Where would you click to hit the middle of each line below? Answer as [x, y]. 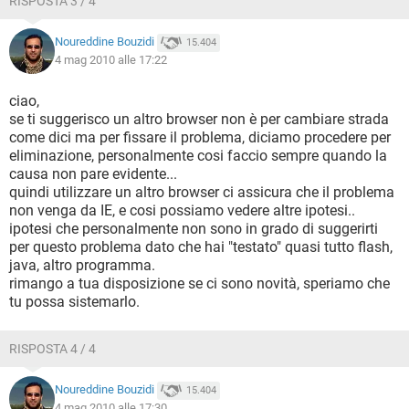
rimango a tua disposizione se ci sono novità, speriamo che [199, 283]
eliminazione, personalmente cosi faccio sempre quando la [198, 156]
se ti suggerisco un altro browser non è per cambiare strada [199, 119]
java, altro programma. [82, 265]
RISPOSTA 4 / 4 [52, 349]
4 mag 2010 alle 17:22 [111, 60]
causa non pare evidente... [93, 174]
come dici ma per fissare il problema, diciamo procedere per [200, 137]
